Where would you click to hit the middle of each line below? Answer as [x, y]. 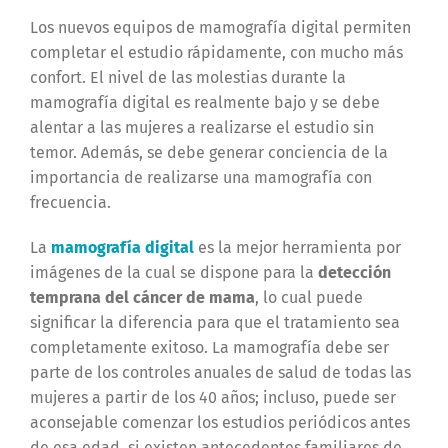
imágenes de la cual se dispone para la [173, 273]
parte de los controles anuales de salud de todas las [220, 373]
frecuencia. [70, 203]
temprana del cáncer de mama [142, 298]
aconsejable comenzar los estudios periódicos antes [219, 423]
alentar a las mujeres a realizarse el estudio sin [201, 128]
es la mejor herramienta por [297, 248]
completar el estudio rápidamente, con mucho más [216, 53]
